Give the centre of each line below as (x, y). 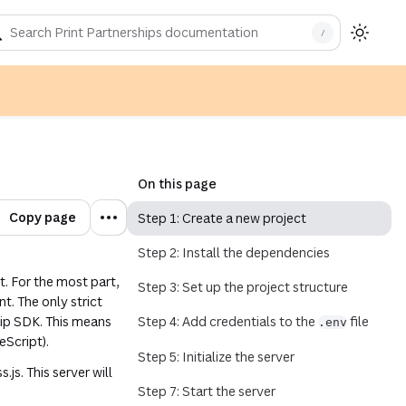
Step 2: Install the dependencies (234, 252)
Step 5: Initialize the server (217, 357)
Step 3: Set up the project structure (243, 287)
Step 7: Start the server (207, 391)
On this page (178, 184)
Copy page (43, 217)
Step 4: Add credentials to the (228, 321)
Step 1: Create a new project (222, 218)
